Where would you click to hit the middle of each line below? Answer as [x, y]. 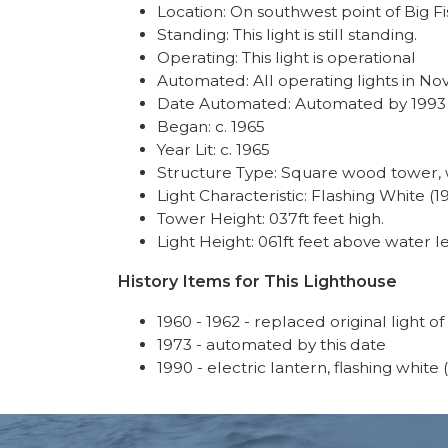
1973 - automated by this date [271, 344]
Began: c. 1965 [211, 126]
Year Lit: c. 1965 [213, 149]
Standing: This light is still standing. [287, 34]
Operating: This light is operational [286, 57]
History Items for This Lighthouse [257, 281]
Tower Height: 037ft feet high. [270, 218]
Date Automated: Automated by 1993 [301, 103]
